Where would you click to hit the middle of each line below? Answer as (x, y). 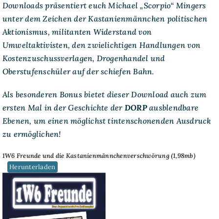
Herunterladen (33, 167)
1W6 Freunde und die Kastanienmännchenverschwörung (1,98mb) (99, 155)
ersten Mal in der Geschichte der (63, 107)
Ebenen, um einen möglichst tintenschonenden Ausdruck (107, 120)
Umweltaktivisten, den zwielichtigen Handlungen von (101, 45)
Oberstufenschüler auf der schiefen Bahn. (78, 71)
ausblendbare (174, 107)
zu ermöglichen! (32, 134)
